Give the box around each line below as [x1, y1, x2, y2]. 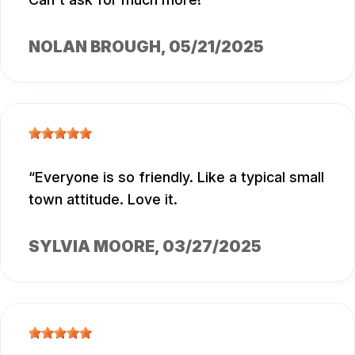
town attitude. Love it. [29, 190, 177, 208]
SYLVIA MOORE [29, 236, 155, 256]
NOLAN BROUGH [29, 36, 161, 56]
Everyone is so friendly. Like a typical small [35, 168, 324, 185]
